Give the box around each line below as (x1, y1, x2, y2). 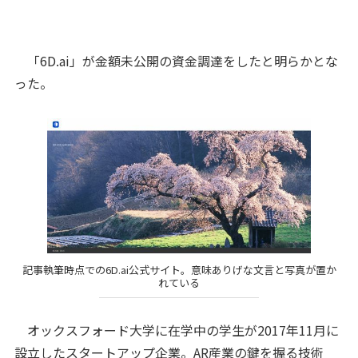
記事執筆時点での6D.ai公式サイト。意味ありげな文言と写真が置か (22, 262, 336, 278)
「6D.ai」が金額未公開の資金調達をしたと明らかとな (14, 51, 338, 70)
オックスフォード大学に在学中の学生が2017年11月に (14, 320, 339, 340)
